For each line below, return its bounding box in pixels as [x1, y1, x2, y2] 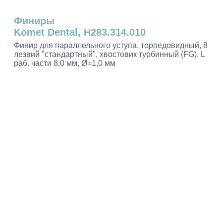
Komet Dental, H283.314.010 [14, 27, 146, 38]
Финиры [14, 15, 55, 26]
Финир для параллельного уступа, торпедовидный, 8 [14, 41, 208, 50]
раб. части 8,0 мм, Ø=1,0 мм [14, 59, 115, 67]
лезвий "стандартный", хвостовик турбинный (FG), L [14, 50, 205, 58]
